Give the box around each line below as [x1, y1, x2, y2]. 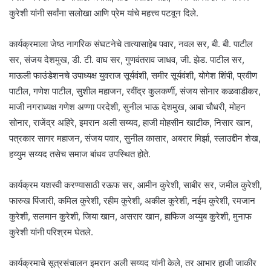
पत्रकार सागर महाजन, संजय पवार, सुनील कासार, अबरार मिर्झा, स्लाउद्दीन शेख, [9, 132, 261, 144]
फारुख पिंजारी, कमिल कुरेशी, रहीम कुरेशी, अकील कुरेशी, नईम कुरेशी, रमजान [9, 194, 255, 206]
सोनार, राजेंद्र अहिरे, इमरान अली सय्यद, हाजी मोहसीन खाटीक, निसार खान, [9, 116, 253, 128]
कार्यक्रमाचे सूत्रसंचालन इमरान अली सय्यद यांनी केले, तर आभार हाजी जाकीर [9, 256, 256, 269]
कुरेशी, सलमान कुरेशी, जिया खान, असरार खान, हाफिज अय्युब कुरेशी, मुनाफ [9, 210, 252, 222]
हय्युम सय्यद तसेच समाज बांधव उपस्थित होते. [9, 148, 151, 160]
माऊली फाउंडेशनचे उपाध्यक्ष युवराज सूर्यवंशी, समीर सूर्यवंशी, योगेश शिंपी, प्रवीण [9, 69, 257, 81]
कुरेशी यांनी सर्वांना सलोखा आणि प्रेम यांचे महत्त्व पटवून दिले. [9, 7, 198, 19]
